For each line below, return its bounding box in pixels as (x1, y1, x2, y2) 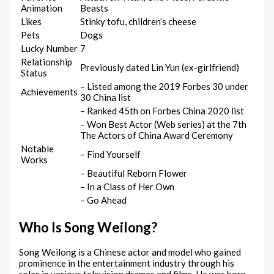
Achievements (21, 86, 78, 98)
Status (21, 67, 48, 79)
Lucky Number (21, 43, 78, 54)
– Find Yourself (80, 149, 141, 160)
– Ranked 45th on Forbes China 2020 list (80, 105, 245, 117)
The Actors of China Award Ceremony (80, 130, 234, 141)
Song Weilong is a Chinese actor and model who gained (19, 246, 242, 258)
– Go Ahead (80, 194, 127, 206)
